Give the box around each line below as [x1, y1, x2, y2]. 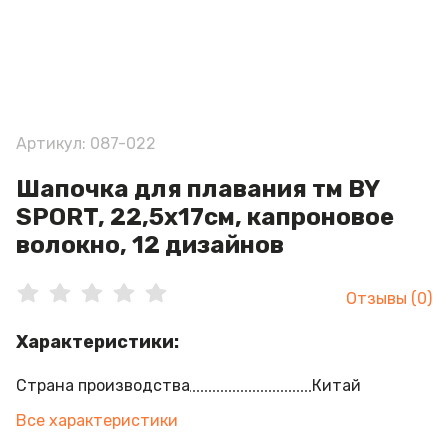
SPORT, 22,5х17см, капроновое [16, 203, 394, 231]
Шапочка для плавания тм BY [16, 175, 379, 203]
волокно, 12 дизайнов [16, 231, 284, 259]
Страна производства [16, 376, 190, 395]
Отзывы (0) [346, 289, 432, 308]
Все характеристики [16, 411, 178, 430]
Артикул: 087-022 [16, 134, 156, 153]
